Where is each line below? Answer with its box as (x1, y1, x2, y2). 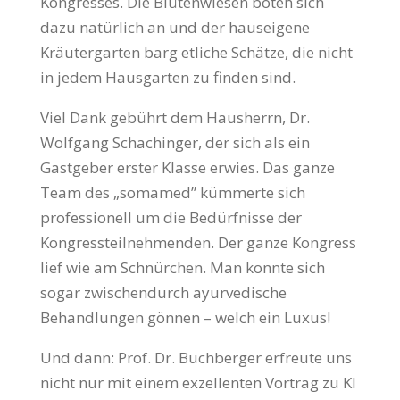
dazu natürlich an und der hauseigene (39, 17, 310, 38)
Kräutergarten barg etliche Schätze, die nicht (39, 42, 353, 63)
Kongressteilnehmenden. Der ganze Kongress (39, 232, 356, 254)
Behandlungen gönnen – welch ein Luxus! (39, 307, 330, 329)
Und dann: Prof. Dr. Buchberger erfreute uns (39, 347, 352, 369)
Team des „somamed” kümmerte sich (39, 182, 305, 204)
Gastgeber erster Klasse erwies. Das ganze (39, 157, 335, 179)
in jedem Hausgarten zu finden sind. (39, 67, 296, 88)
